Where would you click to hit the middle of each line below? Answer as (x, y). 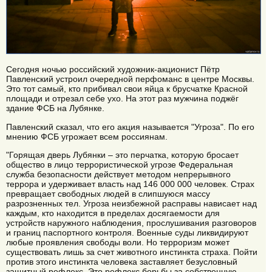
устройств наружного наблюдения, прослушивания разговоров (131, 223)
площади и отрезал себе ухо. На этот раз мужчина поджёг (122, 99)
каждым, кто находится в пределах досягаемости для (113, 213)
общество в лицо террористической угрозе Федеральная (120, 165)
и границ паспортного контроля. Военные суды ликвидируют (127, 233)
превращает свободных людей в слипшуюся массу (108, 194)
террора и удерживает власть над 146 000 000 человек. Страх (130, 184)
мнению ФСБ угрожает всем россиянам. (87, 136)
